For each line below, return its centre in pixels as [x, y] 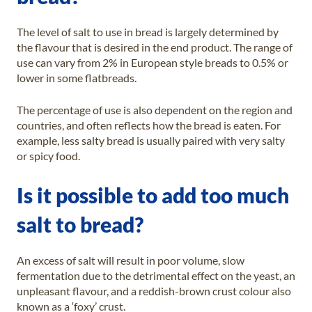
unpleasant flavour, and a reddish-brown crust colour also [154, 290]
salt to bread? [80, 224]
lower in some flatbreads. [77, 77]
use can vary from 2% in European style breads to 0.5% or [153, 62]
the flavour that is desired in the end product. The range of [155, 47]
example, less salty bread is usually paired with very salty [151, 140]
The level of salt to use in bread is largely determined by [148, 31]
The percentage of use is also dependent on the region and [155, 109]
